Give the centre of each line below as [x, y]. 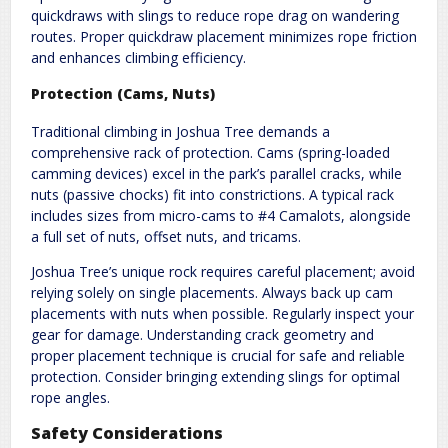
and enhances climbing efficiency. [138, 57]
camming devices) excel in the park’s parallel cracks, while [216, 173]
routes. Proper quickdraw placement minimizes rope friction [224, 36]
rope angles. [70, 397]
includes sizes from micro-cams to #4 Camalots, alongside [221, 215]
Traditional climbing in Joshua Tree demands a [180, 131]
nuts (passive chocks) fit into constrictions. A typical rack [212, 194]
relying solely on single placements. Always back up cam [212, 292]
